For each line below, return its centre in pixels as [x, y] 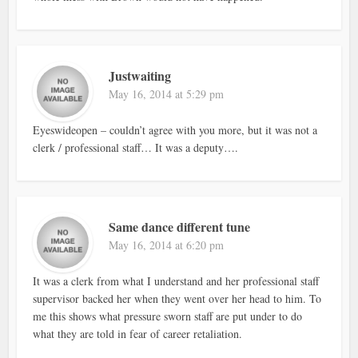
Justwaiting [140, 75]
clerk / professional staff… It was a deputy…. [136, 147]
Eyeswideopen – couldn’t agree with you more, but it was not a [175, 129]
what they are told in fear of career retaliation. [138, 333]
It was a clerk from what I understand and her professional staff [176, 280]
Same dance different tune [180, 226]
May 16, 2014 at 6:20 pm [167, 245]
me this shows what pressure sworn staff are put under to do [168, 316]
